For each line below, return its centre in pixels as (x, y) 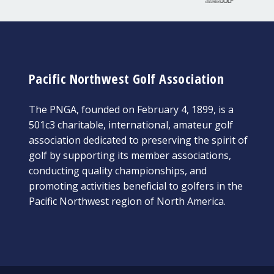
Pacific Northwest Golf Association (126, 79)
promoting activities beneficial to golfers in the (136, 186)
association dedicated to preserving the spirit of (138, 140)
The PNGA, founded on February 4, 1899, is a (131, 110)
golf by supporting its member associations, (130, 156)
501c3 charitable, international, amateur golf (131, 125)
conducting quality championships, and (118, 171)
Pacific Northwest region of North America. (127, 202)
